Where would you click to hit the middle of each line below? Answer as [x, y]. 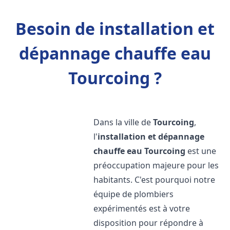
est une [201, 151]
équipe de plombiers [134, 194]
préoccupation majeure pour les [156, 165]
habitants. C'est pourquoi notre [155, 180]
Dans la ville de [123, 122]
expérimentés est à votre [142, 208]
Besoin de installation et [115, 28]
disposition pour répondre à [149, 223]
